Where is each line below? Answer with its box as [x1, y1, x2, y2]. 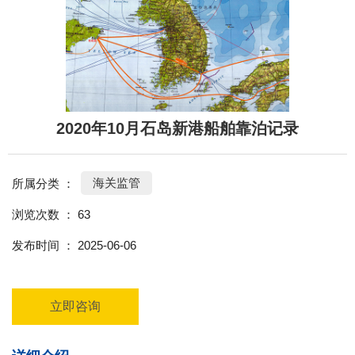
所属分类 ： [12, 176, 74, 190]
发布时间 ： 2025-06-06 [12, 238, 136, 252]
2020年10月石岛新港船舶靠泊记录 [56, 120, 299, 138]
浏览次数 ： [12, 207, 78, 221]
